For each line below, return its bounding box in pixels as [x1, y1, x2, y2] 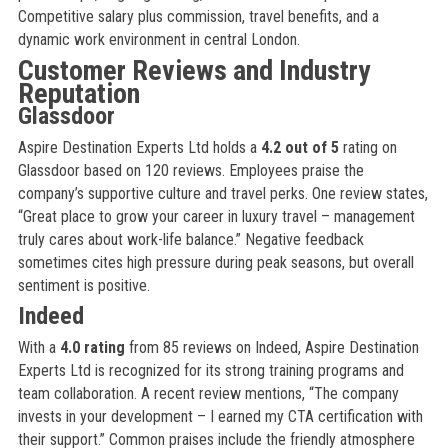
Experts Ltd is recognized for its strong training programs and [17, 361, 404, 380]
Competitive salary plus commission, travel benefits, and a [17, 7, 379, 26]
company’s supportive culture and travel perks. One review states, [17, 184, 428, 203]
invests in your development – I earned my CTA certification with [17, 407, 423, 426]
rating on [338, 138, 397, 157]
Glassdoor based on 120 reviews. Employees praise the [17, 161, 364, 180]
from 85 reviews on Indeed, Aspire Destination [124, 338, 419, 357]
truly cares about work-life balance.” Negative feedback [17, 230, 364, 249]
